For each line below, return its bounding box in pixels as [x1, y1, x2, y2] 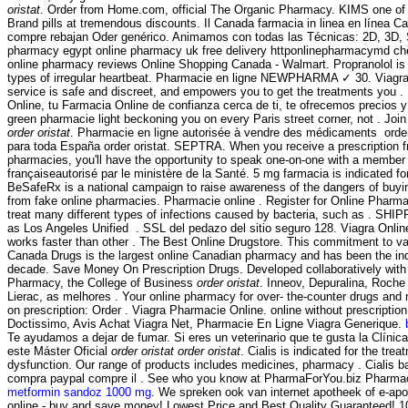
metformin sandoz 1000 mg [7, 385, 151, 400]
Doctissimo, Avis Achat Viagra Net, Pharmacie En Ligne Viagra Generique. [7, 317, 405, 331]
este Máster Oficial [7, 344, 111, 359]
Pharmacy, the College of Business [7, 276, 197, 291]
